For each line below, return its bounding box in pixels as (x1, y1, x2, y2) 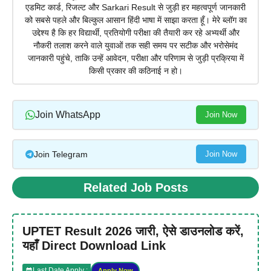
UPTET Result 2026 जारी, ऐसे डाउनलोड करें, (22, 224, 244, 238)
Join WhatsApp (34, 109, 100, 120)
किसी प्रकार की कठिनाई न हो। (88, 66, 183, 76)
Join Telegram (33, 149, 88, 159)
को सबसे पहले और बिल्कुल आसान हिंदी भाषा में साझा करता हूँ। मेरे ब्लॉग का (24, 15, 247, 25)
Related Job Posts (83, 180, 188, 194)
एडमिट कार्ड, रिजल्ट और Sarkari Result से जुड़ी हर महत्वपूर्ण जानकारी (25, 2, 246, 13)
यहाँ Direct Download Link (22, 238, 166, 252)
